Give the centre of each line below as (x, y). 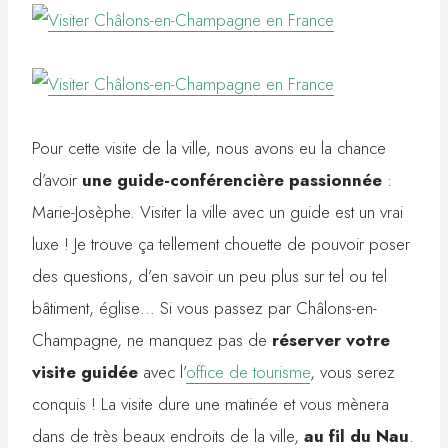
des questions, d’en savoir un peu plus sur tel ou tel (209, 276)
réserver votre (331, 340)
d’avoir (57, 180)
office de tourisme (248, 372)
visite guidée (85, 372)
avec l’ (162, 372)
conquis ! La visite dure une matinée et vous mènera (210, 404)
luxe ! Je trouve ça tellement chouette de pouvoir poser (221, 244)
